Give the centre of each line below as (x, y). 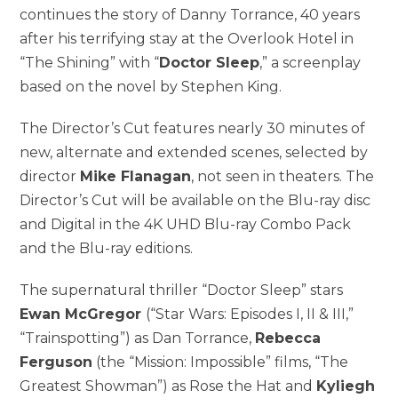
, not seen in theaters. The (283, 177)
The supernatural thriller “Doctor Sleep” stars (182, 291)
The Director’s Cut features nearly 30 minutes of (193, 129)
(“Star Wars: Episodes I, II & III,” (250, 314)
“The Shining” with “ (90, 63)
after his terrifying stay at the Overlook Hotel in (187, 39)
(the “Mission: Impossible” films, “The (221, 362)
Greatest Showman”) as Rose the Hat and (168, 386)
